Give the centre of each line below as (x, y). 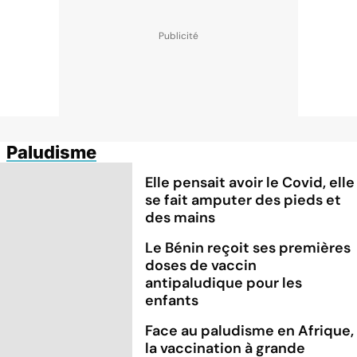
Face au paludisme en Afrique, (250, 330)
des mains (180, 217)
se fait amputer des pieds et (243, 200)
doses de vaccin (201, 265)
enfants (172, 300)
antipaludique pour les (224, 282)
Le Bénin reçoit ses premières (248, 247)
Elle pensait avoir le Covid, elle (250, 182)
